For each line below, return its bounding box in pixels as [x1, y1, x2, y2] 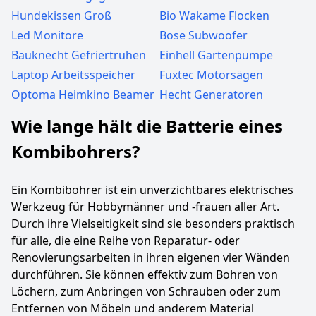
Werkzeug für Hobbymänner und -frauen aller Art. [11, 199, 279, 214]
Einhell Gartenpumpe [159, 47, 273, 63]
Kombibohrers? [11, 140, 140, 163]
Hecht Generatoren [159, 87, 263, 102]
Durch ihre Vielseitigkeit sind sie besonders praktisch [11, 216, 295, 231]
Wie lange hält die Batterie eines [11, 114, 283, 138]
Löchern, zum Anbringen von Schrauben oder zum [11, 284, 281, 299]
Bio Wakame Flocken [159, 8, 269, 23]
